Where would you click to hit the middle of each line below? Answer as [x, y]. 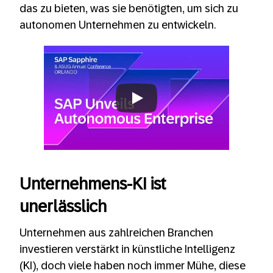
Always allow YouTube [136, 144]
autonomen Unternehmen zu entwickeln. [118, 25]
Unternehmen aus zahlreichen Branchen [116, 232]
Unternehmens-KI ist [93, 184]
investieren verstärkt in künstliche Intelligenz [127, 249]
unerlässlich [63, 207]
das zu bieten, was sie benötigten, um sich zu [129, 9]
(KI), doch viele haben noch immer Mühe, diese [133, 265]
